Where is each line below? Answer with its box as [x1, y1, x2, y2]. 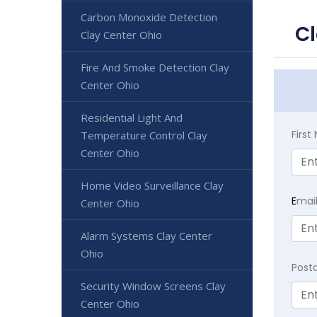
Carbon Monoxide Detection [81, 10, 217, 24]
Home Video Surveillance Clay [81, 178, 224, 192]
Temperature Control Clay [81, 128, 207, 142]
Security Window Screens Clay [81, 279, 226, 293]
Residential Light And [81, 110, 183, 125]
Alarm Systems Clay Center [81, 229, 212, 243]
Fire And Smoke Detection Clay [81, 60, 229, 74]
